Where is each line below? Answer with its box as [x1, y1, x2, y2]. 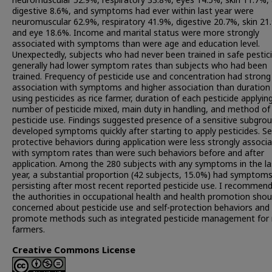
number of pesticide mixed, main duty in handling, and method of [12, 103, 270, 116]
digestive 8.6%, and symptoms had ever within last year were [12, 5, 254, 18]
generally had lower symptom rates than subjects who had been [12, 59, 267, 72]
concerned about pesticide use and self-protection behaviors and [12, 202, 270, 214]
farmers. [12, 223, 45, 236]
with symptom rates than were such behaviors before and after [12, 147, 264, 160]
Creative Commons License [12, 243, 135, 257]
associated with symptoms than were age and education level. [12, 38, 260, 50]
